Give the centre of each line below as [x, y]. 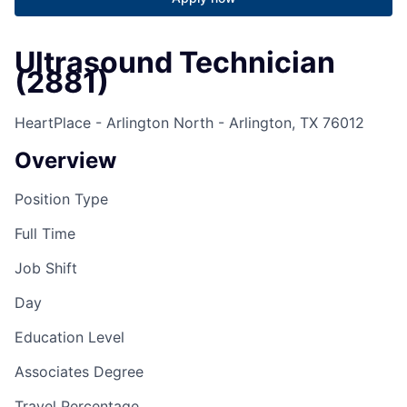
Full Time [45, 233]
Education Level [69, 337]
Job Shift [46, 268]
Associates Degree [79, 371]
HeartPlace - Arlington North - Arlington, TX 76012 [189, 122]
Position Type [61, 199]
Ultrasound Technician [175, 63]
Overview [65, 160]
